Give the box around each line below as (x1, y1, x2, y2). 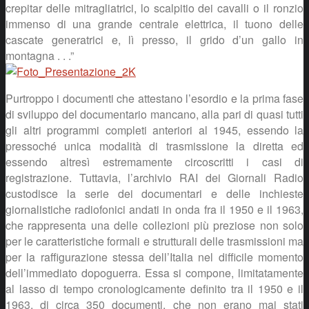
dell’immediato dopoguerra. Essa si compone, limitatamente (6, 264, 303, 281)
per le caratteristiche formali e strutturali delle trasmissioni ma (6, 232, 303, 249)
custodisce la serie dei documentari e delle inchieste (6, 185, 303, 201)
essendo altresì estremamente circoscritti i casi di (6, 153, 303, 170)
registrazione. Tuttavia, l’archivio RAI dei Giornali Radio (6, 169, 303, 186)
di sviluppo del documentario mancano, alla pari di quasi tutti (6, 106, 303, 122)
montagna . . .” (6, 47, 74, 63)
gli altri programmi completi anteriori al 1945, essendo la (6, 121, 303, 138)
